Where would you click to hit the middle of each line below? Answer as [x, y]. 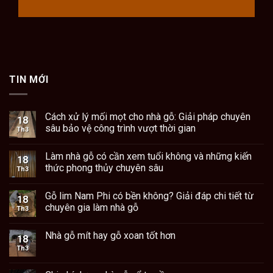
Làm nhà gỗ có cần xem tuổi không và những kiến [148, 157]
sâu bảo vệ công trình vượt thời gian [120, 129]
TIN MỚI [29, 79]
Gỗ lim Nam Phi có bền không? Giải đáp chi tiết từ [149, 196]
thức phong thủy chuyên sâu [104, 168]
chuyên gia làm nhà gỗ [92, 208]
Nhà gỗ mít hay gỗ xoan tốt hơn [110, 236]
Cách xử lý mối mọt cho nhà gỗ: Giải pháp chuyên [148, 117]
